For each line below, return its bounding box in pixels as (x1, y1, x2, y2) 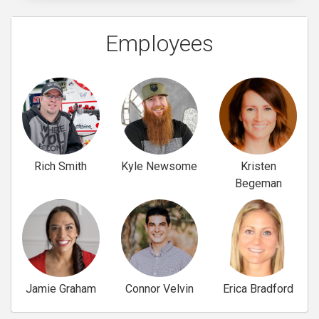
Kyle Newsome (121, 159, 198, 174)
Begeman (234, 177, 282, 191)
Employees (105, 29, 214, 57)
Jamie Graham (25, 281, 96, 296)
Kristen (240, 159, 276, 174)
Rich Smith (34, 159, 88, 174)
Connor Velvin (125, 281, 194, 296)
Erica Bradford (223, 281, 294, 296)
